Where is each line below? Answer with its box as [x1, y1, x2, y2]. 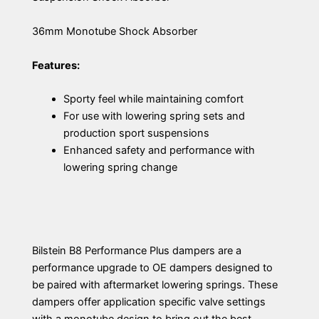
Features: [32, 58, 80, 72]
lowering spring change [63, 161, 177, 174]
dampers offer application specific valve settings [32, 296, 266, 309]
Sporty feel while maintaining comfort [63, 93, 244, 106]
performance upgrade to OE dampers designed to [32, 261, 273, 275]
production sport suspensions [63, 127, 209, 140]
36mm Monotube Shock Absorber [32, 24, 197, 38]
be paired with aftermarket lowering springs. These [32, 278, 278, 292]
